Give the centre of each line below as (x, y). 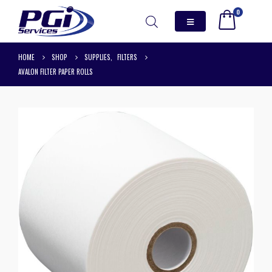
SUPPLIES (97, 57)
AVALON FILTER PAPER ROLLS (56, 72)
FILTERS (127, 57)
